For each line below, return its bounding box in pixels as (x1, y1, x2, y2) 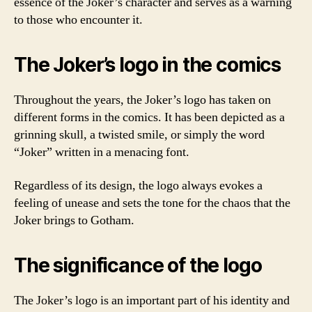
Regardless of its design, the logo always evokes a (14, 177, 263, 194)
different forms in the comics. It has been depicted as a (14, 109, 285, 125)
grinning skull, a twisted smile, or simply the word (14, 127, 265, 143)
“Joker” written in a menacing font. (14, 144, 189, 160)
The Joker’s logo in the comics (14, 53, 281, 77)
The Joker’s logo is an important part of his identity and (14, 292, 290, 309)
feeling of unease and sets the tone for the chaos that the (14, 194, 290, 211)
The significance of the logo (14, 253, 262, 277)
